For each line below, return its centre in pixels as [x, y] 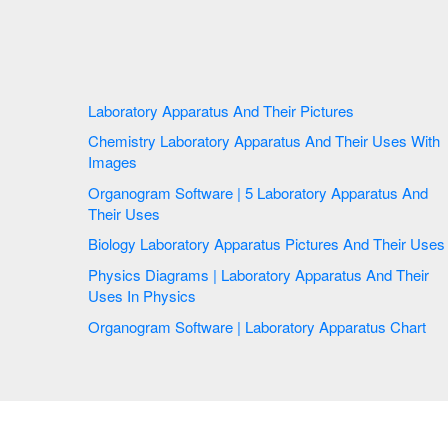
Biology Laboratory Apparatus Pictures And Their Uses [409, 244]
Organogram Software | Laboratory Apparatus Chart [408, 326]
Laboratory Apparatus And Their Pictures [310, 110]
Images [114, 162]
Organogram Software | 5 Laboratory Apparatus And [172, 192]
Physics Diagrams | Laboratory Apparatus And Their [154, 274]
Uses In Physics [161, 295]
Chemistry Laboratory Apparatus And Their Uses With [124, 141]
